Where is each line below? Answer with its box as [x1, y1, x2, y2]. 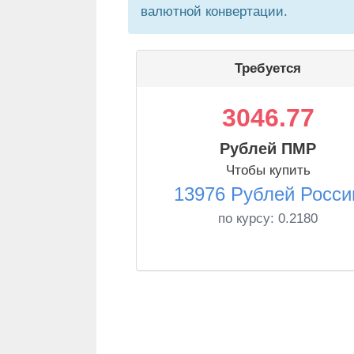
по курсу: [218, 211, 278, 226]
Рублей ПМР [220, 140, 316, 157]
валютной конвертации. [141, 4, 288, 19]
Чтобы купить [225, 163, 311, 178]
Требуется [235, 61, 301, 76]
